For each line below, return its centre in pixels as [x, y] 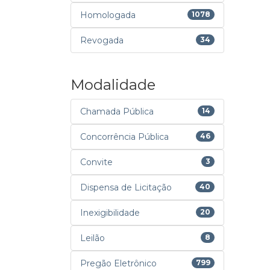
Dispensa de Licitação [126, 187]
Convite [96, 162]
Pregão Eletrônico [118, 263]
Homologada [108, 15]
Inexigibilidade [110, 213]
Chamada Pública [117, 111]
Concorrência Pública [124, 137]
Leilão [93, 238]
